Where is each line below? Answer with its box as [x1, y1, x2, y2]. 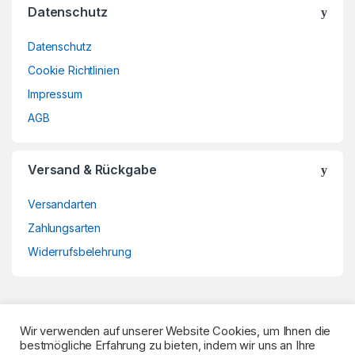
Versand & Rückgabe [28, 162, 157, 178]
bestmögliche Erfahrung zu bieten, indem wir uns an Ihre [20, 338, 316, 353]
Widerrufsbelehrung [28, 245, 132, 259]
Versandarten [28, 197, 97, 212]
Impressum [28, 87, 82, 101]
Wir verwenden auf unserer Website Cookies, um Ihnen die [20, 324, 331, 338]
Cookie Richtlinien [28, 63, 120, 78]
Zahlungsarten [28, 221, 101, 235]
